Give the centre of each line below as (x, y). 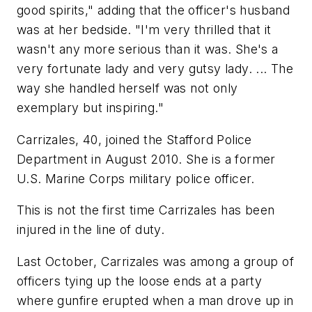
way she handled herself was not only (127, 88)
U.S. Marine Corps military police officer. (136, 178)
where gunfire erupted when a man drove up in (155, 300)
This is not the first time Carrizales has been (146, 210)
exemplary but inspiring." (90, 108)
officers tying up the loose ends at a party (140, 281)
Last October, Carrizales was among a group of (155, 261)
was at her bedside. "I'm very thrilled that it (144, 30)
